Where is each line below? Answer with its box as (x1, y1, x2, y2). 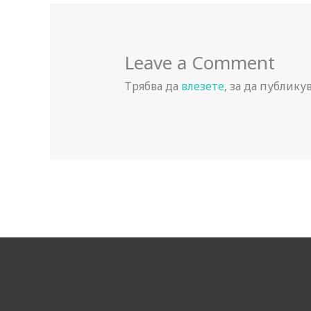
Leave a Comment (124, 49, 275, 75)
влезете (180, 78, 224, 94)
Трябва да (124, 78, 181, 94)
